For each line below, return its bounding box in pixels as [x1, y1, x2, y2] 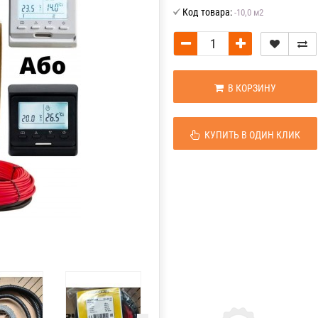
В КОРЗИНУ [224, 82, 277, 94]
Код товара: [182, 6, 232, 18]
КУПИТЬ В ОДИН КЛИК [200, 129, 301, 141]
